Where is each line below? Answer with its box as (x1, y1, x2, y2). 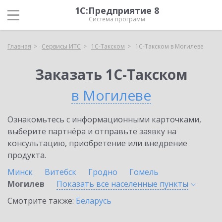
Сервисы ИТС (42, 42, 81, 51)
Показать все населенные (56, 178, 160, 189)
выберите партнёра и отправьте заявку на (7, 126, 176, 137)
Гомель (129, 166, 159, 177)
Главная (7, 42, 31, 51)
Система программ (89, 15, 145, 23)
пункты (160, 178, 188, 189)
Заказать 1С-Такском (35, 65, 187, 84)
